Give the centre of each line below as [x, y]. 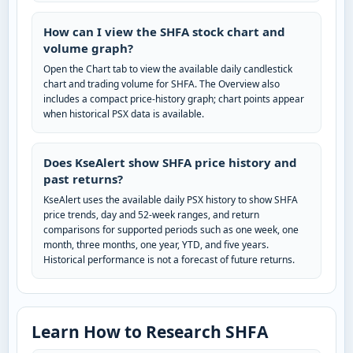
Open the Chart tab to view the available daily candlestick [168, 69]
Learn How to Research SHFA [150, 332]
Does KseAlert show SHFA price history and [170, 163]
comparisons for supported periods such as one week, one [171, 230]
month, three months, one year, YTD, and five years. [156, 245]
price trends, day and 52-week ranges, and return [151, 215]
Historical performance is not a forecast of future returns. [169, 260]
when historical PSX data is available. [124, 114]
